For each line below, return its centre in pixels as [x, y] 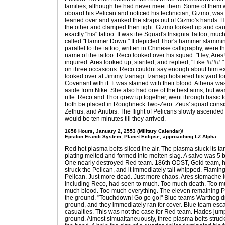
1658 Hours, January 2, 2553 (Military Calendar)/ [124, 131]
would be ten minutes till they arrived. [115, 119]
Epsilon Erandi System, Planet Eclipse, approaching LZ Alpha [141, 136]
